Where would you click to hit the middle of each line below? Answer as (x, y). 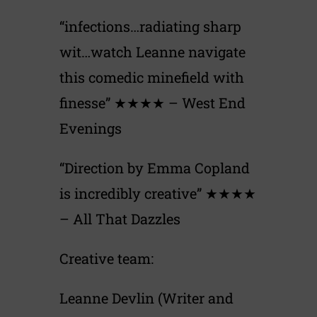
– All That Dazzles (120, 219)
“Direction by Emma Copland (155, 168)
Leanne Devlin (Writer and (146, 298)
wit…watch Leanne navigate (152, 52)
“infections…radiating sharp (150, 27)
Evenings (91, 128)
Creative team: (106, 259)
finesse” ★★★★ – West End (152, 103)
